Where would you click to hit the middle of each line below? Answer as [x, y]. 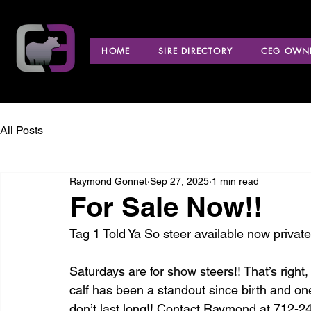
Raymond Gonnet [108, 181]
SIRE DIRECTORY [196, 51]
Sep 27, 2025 [179, 181]
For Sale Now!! [166, 207]
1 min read [235, 181]
